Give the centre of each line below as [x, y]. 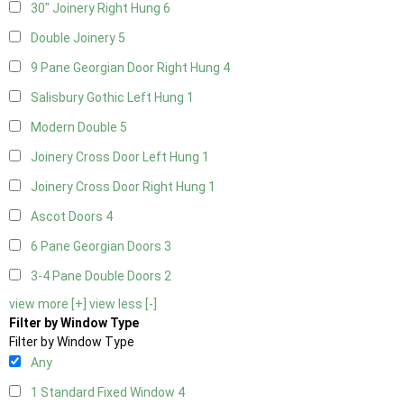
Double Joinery [74, 38]
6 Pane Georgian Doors [97, 247]
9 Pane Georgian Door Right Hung [127, 68]
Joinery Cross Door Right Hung [119, 187]
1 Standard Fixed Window [104, 393]
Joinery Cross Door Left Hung [116, 157]
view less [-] [123, 304]
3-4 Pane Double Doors [97, 276]
